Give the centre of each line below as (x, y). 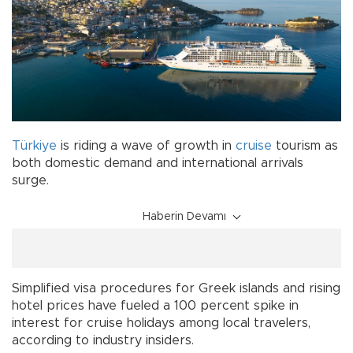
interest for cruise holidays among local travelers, (161, 323)
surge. (30, 181)
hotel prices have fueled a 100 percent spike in (155, 306)
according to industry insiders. (103, 341)
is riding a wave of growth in (146, 146)
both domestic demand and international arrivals (158, 163)
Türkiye (34, 146)
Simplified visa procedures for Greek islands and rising (176, 289)
